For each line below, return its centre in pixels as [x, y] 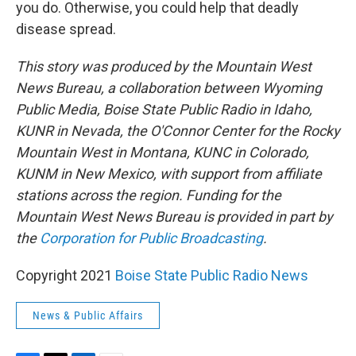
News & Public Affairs [88, 315]
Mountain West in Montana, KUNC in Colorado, [163, 152]
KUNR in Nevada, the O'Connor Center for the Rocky [178, 131]
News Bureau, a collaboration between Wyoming [169, 88]
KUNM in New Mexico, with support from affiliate [169, 174]
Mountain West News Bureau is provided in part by [174, 217]
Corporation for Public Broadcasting [151, 238]
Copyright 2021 [66, 275]
